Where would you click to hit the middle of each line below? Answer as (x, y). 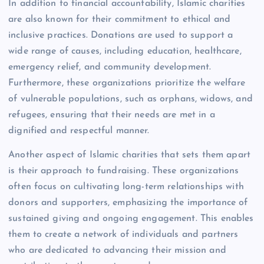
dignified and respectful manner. (79, 131)
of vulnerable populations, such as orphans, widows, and (131, 99)
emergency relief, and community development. (110, 67)
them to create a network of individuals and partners (123, 235)
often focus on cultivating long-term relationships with (126, 187)
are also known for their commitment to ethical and (120, 20)
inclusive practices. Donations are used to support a (121, 36)
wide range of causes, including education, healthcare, (125, 52)
